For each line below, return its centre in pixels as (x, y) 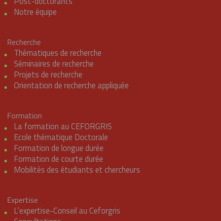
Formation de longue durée (58, 147)
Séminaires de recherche (54, 63)
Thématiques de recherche (57, 52)
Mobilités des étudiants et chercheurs (77, 169)
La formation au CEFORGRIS (63, 126)
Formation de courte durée (58, 158)
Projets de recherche (48, 74)
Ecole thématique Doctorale (61, 137)
